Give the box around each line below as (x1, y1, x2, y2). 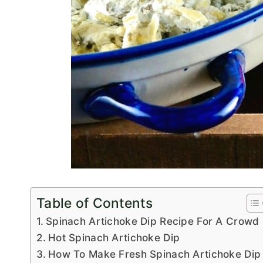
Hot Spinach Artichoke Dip (48, 231, 180, 244)
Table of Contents (36, 195, 153, 212)
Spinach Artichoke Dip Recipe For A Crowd (46, 215, 259, 228)
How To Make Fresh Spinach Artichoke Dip (48, 248, 261, 261)
